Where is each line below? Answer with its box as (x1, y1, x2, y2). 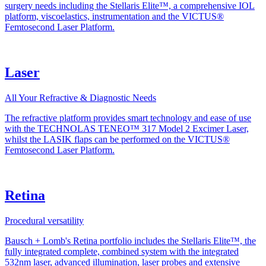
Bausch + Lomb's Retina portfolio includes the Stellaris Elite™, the (5, 235, 256, 246)
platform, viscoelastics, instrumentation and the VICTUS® (5, 11, 224, 22)
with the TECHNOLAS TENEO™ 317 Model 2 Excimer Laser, (5, 123, 249, 134)
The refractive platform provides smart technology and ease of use (5, 113, 251, 123)
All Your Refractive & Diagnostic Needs (5, 93, 156, 103)
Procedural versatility (5, 215, 84, 226)
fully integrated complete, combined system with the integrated (5, 246, 239, 256)
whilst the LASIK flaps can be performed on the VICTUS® (5, 134, 230, 145)
